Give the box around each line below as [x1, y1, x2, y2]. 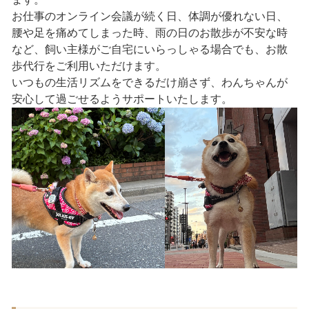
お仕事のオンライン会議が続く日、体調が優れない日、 [11, 10, 288, 22]
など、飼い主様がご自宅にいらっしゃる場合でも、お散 [11, 43, 288, 55]
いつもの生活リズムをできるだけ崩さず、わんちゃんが [11, 76, 288, 88]
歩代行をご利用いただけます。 [11, 59, 166, 72]
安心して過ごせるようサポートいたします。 [11, 92, 232, 105]
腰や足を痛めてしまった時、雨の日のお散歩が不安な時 [11, 26, 288, 39]
